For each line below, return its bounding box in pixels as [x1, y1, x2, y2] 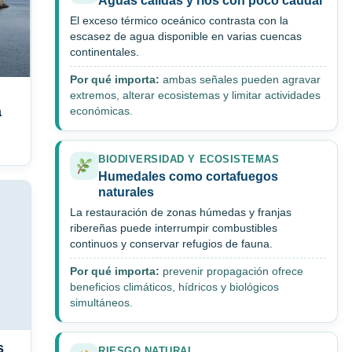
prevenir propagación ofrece [159, 266, 303, 278]
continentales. [70, 46, 139, 59]
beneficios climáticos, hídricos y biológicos [70, 281, 279, 294]
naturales [98, 185, 154, 200]
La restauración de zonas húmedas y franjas [70, 207, 291, 219]
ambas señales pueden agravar [159, 74, 321, 86]
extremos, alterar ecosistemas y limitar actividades [70, 90, 321, 102]
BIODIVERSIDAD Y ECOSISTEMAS [98, 153, 280, 166]
